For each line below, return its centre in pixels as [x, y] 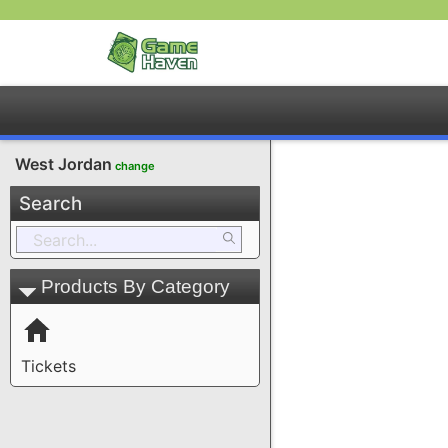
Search [50, 203]
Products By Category [135, 286]
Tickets [48, 365]
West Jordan [63, 163]
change [135, 165]
